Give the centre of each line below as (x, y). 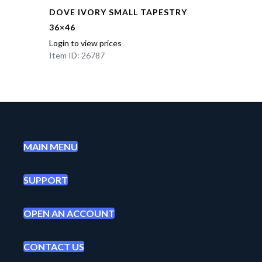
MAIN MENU (51, 147)
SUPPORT (46, 180)
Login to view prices (85, 43)
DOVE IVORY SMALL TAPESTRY (118, 12)
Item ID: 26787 (77, 56)
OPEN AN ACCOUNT (69, 213)
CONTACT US (54, 247)
